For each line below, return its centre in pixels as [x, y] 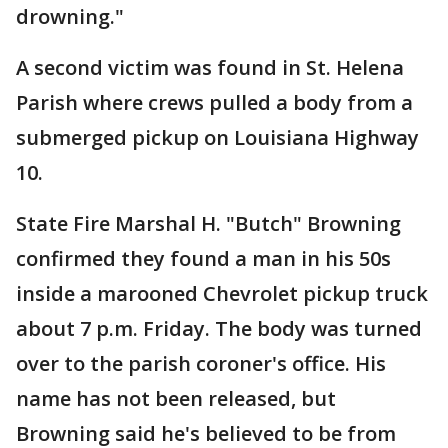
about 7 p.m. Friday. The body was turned [219, 329]
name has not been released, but [176, 399]
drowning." [70, 17]
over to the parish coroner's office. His [201, 364]
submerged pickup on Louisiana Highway [217, 138]
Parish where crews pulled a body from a [214, 103]
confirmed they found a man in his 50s [203, 259]
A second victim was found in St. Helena [210, 68]
